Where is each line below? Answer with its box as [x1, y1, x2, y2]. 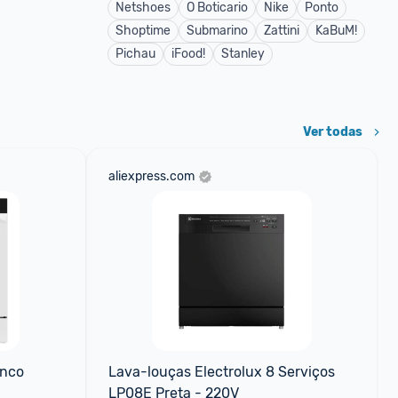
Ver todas [303, 124, 362, 139]
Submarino [187, 23, 248, 38]
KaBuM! [315, 23, 357, 38]
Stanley [221, 46, 265, 61]
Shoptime [115, 23, 171, 38]
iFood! [171, 46, 205, 61]
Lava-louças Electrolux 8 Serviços [107, 363, 335, 380]
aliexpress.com [107, 169, 195, 184]
